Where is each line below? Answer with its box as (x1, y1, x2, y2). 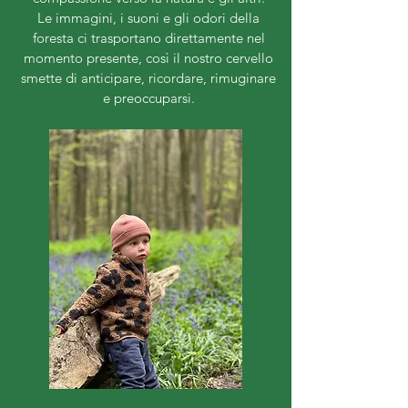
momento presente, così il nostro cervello (24, 49, 273, 67)
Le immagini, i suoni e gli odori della (37, 9, 260, 27)
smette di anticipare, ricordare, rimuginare (21, 69, 276, 87)
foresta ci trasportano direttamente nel (32, 29, 265, 47)
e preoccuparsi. (102, 89, 195, 107)
